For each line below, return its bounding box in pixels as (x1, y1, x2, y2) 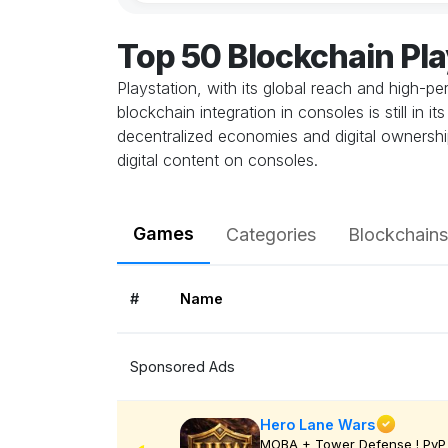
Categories (226, 223, 316, 245)
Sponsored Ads (129, 358, 235, 376)
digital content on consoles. (117, 150, 318, 171)
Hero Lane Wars (259, 415, 375, 433)
